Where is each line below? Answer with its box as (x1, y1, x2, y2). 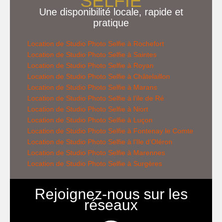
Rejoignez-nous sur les (34, 185, 188, 202)
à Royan (125, 61, 154, 69)
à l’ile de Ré (125, 94, 164, 102)
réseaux (84, 196, 138, 213)
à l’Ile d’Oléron (125, 137, 172, 146)
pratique (93, 17, 129, 28)
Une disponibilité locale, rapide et (39, 6, 183, 17)
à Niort (125, 105, 148, 113)
